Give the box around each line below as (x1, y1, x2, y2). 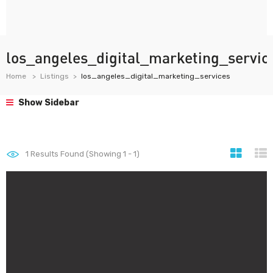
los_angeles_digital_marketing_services (81, 72, 230, 80)
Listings (40, 72, 69, 80)
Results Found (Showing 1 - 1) (29, 149, 140, 158)
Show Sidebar (16, 97, 79, 108)
